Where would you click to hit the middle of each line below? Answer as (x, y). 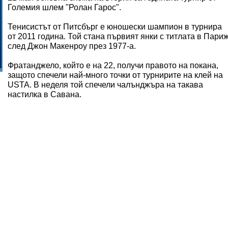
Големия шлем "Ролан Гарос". (64, 7)
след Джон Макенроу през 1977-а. (72, 46)
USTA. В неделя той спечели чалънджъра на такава (105, 85)
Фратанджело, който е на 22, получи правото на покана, (113, 65)
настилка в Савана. (45, 94)
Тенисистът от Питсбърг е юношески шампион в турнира (115, 27)
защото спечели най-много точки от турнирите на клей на (115, 75)
